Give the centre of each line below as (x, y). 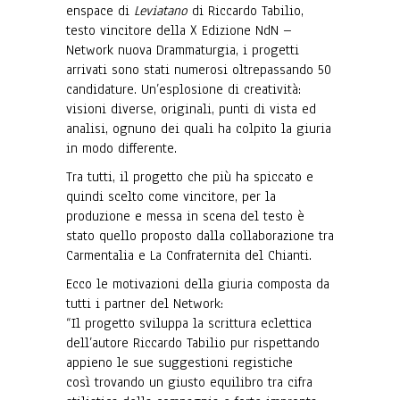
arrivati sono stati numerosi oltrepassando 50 (199, 70)
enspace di (100, 11)
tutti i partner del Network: (147, 304)
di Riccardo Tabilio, (246, 11)
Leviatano (161, 11)
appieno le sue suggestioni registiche (179, 362)
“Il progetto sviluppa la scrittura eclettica (189, 323)
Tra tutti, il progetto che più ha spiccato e (190, 177)
